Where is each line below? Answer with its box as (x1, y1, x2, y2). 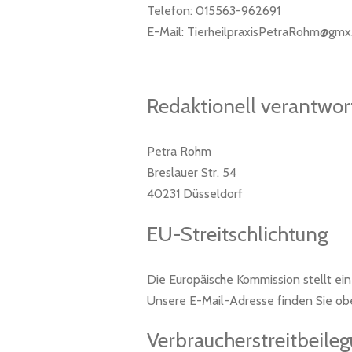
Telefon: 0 (147, 3, 204, 19)
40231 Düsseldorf (147, 185, 243, 201)
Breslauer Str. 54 (147, 164, 236, 180)
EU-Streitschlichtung (147, 221, 328, 247)
